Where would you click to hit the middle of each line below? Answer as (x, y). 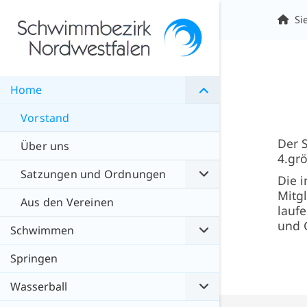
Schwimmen (42, 231)
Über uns (45, 146)
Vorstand (45, 118)
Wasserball (39, 287)
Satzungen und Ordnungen (94, 174)
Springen (34, 259)
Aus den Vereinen (67, 202)
